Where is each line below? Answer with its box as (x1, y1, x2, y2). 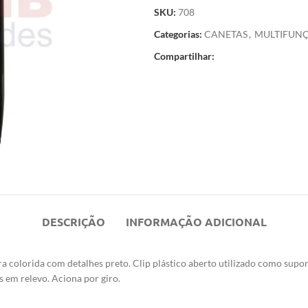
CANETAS (204, 28, 247, 40)
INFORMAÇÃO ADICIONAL (125, 214, 267, 229)
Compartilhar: (154, 50, 214, 62)
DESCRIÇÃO (41, 214, 105, 229)
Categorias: (154, 28, 202, 40)
